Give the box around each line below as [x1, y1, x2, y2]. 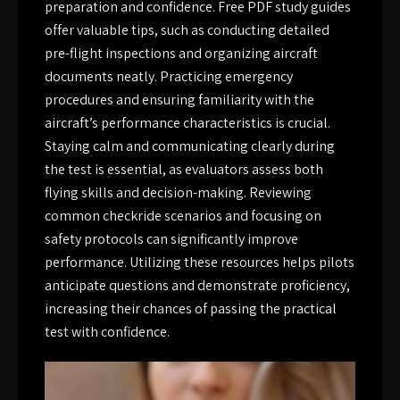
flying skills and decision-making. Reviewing [45, 183, 312, 203]
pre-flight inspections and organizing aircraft [45, 44, 318, 63]
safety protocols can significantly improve [45, 229, 298, 249]
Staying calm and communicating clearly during [45, 137, 335, 156]
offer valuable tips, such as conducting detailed [45, 21, 329, 40]
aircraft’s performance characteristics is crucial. [45, 113, 330, 133]
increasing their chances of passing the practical [45, 299, 337, 319]
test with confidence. [45, 322, 170, 342]
